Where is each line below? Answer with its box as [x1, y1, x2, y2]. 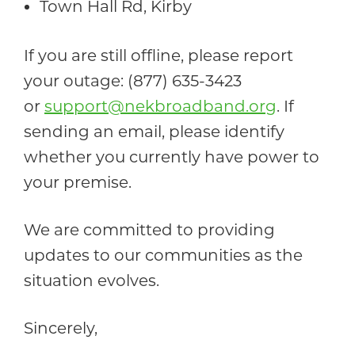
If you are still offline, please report [24, 45, 293, 65]
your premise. [24, 172, 136, 192]
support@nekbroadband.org [44, 96, 277, 116]
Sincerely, [24, 318, 101, 338]
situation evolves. [24, 270, 163, 290]
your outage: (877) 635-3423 [24, 71, 242, 90]
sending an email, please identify [24, 121, 284, 141]
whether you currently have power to [24, 147, 319, 166]
